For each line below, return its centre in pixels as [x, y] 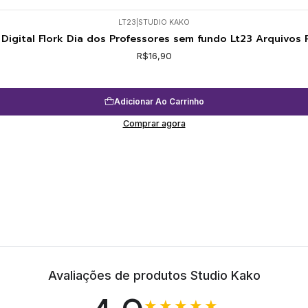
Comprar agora [154, 123]
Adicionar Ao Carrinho [159, 102]
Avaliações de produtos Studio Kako [154, 276]
